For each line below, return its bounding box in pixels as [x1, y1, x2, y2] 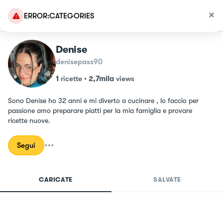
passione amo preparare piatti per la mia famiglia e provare [8, 107, 192, 114]
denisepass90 [56, 57, 103, 66]
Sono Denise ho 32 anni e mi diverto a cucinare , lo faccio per [8, 97, 199, 105]
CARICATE [39, 176, 73, 183]
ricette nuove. [8, 116, 50, 124]
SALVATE [153, 176, 181, 183]
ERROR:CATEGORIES [24, 11, 94, 20]
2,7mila [89, 74, 114, 83]
